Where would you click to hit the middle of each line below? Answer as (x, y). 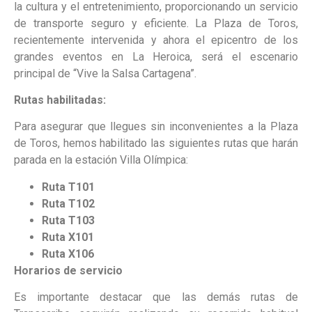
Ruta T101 (68, 187)
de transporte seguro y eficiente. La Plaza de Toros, (156, 23)
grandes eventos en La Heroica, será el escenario (156, 56)
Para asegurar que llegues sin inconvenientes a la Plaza (156, 127)
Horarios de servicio (68, 270)
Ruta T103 (68, 220)
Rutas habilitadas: (60, 100)
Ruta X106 (68, 253)
